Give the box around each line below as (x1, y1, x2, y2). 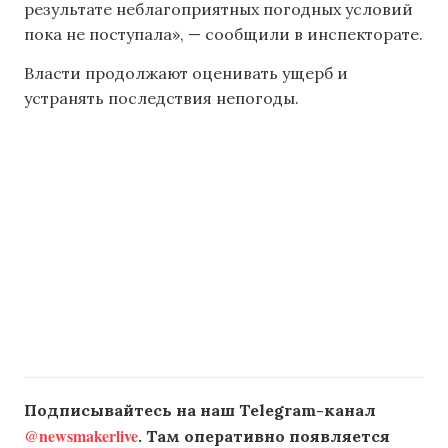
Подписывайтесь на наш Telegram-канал (24, 399, 376, 420)
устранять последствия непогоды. (24, 88, 299, 109)
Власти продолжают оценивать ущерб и (24, 63, 348, 84)
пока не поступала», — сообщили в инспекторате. (24, 23, 423, 44)
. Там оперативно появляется (138, 425, 390, 446)
